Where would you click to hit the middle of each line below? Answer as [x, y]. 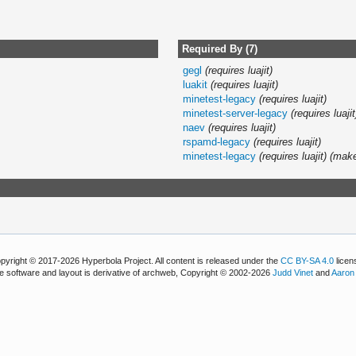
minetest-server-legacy [236, 113]
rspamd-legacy [217, 141]
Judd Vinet [293, 273]
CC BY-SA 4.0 [308, 261]
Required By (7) [219, 48]
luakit [195, 84]
